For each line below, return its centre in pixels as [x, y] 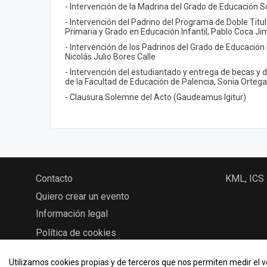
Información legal [72, 214]
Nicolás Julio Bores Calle [110, 56]
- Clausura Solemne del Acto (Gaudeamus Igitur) [156, 97]
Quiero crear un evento [83, 196]
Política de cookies [76, 233]
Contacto [54, 178]
